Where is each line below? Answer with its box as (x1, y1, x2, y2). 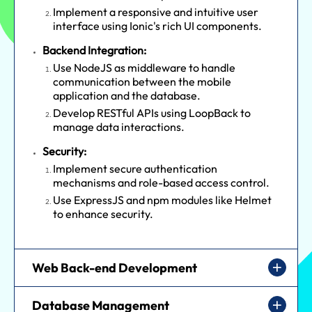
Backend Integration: (42, 42, 146, 57)
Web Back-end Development (32, 259, 197, 276)
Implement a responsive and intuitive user (53, 4, 258, 19)
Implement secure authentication (53, 161, 217, 175)
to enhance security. (53, 206, 153, 221)
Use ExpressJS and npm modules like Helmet (53, 192, 272, 207)
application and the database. (53, 88, 201, 102)
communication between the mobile (53, 74, 231, 88)
